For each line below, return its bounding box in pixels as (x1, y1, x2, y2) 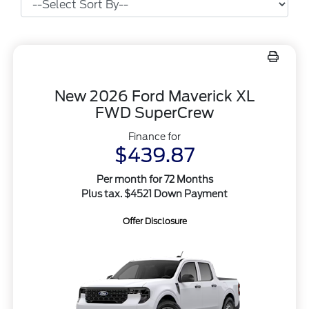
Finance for (128, 131, 181, 143)
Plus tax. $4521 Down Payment (81, 188, 228, 200)
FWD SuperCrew (95, 104, 214, 122)
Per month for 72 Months (96, 174, 213, 186)
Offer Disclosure (122, 216, 187, 227)
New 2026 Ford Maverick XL (54, 88, 255, 106)
